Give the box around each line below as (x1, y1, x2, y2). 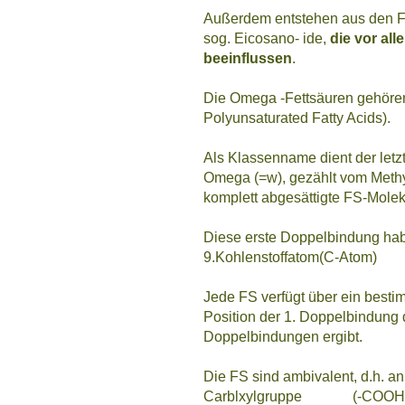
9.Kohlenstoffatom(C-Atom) (203, 249, 377, 265)
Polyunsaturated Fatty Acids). (203, 109, 391, 126)
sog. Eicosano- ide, (203, 30, 330, 46)
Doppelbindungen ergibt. (203, 328, 363, 344)
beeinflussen (203, 50, 292, 66)
